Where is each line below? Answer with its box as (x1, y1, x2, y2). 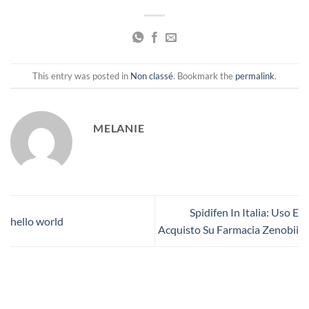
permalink (235, 70, 275, 81)
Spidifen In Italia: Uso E (190, 206, 299, 219)
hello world (10, 214, 63, 228)
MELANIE (93, 121, 145, 135)
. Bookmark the (173, 70, 235, 81)
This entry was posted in (32, 70, 130, 81)
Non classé (130, 70, 173, 81)
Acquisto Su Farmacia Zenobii (158, 223, 299, 237)
